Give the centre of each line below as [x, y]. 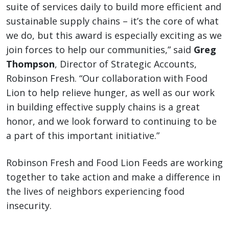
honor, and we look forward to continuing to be [111, 121]
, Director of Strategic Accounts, [126, 64]
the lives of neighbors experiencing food [95, 191]
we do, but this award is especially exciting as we [114, 36]
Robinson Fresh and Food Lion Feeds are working [114, 163]
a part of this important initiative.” [83, 136]
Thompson [30, 64]
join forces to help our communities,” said [100, 50]
